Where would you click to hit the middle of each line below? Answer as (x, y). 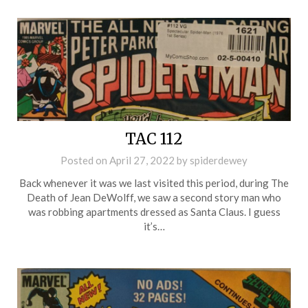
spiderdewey (219, 160)
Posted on (85, 160)
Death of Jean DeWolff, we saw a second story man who (154, 197)
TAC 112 (154, 139)
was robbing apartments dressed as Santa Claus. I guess (154, 211)
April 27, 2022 (142, 160)
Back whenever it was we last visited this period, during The (154, 183)
